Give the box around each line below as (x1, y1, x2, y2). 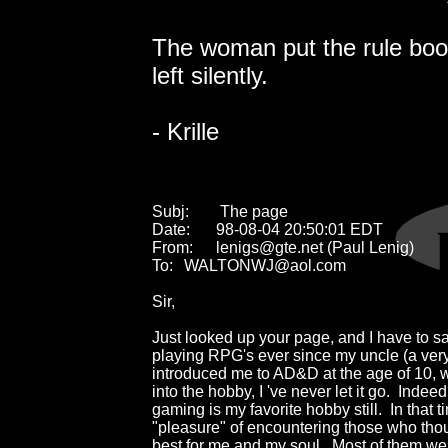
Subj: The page (152, 202, 189, 220)
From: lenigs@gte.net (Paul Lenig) (152, 238, 193, 256)
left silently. (152, 61, 268, 89)
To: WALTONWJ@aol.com (152, 256, 173, 274)
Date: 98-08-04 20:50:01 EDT (152, 220, 190, 238)
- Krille (152, 117, 219, 145)
